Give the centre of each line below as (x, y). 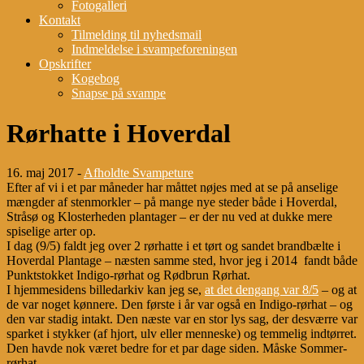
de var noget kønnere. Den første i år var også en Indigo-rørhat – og (180, 305)
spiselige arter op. (51, 232)
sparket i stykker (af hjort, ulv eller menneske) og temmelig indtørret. (182, 334)
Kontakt (60, 20)
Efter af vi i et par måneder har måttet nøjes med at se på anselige (172, 188)
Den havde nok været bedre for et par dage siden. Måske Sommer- (177, 349)
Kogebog (95, 79)
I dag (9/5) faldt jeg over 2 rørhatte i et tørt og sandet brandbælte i (173, 246)
